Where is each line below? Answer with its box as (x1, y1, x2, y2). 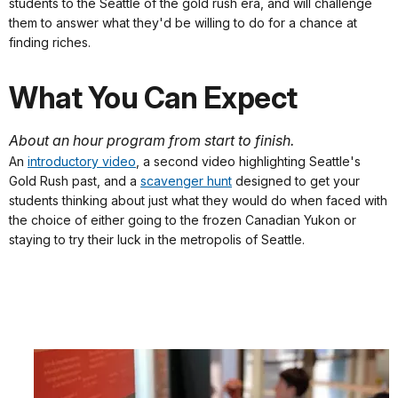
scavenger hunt (140, 173, 232, 189)
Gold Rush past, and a (9, 173, 140, 189)
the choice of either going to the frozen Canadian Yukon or (9, 212, 356, 228)
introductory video (28, 154, 136, 170)
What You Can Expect (9, 80, 298, 116)
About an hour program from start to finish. (9, 131, 294, 150)
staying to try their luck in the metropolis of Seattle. (9, 232, 305, 248)
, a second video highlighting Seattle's (136, 154, 361, 170)
